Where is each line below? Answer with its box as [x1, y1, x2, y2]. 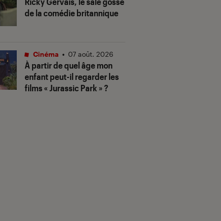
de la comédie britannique [25, 7, 118, 19]
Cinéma [32, 50, 59, 59]
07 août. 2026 [68, 50, 113, 59]
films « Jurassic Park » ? [25, 82, 108, 94]
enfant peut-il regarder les [25, 71, 119, 82]
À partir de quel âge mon [25, 60, 112, 71]
